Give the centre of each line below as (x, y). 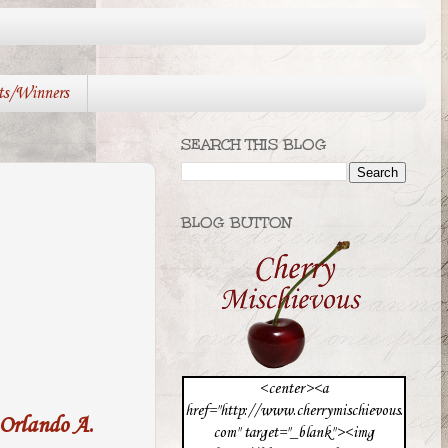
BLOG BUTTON (236, 223)
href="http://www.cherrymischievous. (293, 411)
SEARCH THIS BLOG (254, 145)
